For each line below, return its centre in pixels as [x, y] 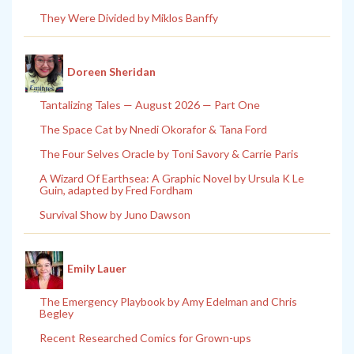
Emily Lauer [97, 269]
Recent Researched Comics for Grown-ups [145, 337]
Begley [56, 313]
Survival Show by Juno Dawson [115, 214]
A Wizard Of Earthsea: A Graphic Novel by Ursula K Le [172, 178]
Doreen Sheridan [111, 72]
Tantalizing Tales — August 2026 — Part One [150, 104]
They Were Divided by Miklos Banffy [129, 17]
